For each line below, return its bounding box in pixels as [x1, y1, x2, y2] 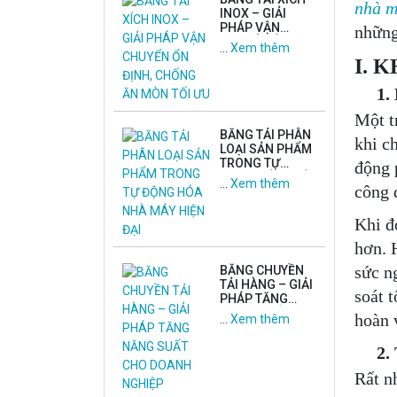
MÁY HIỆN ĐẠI [220, 184, 298, 198]
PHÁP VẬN [220, 20, 280, 35]
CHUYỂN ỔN [220, 35, 288, 49]
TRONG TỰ [220, 156, 280, 170]
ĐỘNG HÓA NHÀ [220, 170, 311, 184]
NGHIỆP [220, 334, 265, 348]
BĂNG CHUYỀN [220, 263, 304, 277]
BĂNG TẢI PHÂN [220, 128, 311, 142]
